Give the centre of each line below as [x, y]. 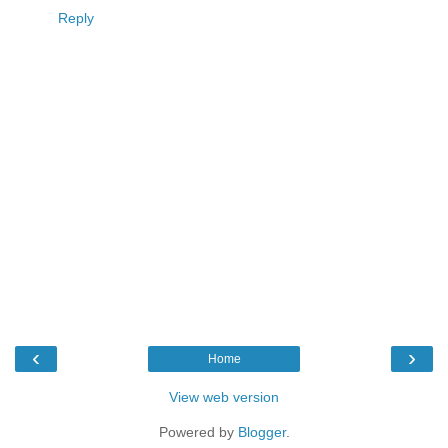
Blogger [261, 431]
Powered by [198, 431]
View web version [224, 396]
